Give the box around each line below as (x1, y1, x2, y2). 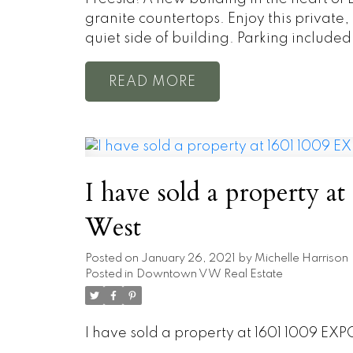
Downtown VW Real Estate (136, 269, 283, 281)
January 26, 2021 (140, 253, 236, 265)
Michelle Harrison (254, 253, 348, 265)
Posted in (84, 269, 133, 281)
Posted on (84, 253, 141, 265)
